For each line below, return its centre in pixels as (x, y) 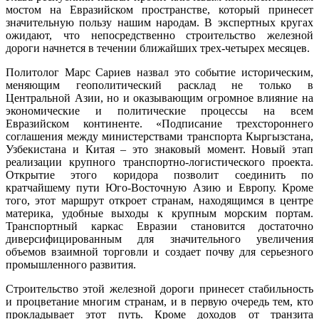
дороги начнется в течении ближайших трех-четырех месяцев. (158, 48)
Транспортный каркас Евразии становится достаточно (159, 226)
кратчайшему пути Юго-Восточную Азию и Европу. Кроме (159, 187)
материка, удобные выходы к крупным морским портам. (159, 213)
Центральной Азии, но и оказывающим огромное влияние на (159, 98)
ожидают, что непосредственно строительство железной (159, 35)
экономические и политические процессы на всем (159, 110)
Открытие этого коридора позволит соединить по (159, 174)
